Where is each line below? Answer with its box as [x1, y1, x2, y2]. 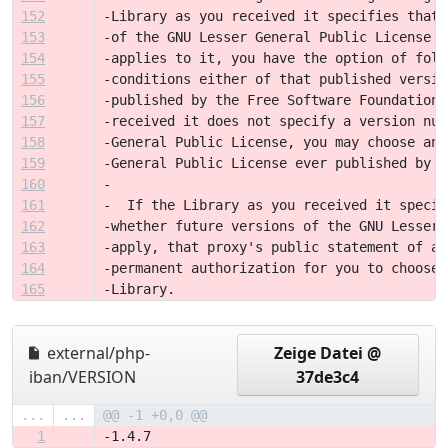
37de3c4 [296, 366, 360, 388]
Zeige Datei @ [274, 342, 382, 364]
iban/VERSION [29, 366, 136, 388]
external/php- [43, 342, 150, 364]
